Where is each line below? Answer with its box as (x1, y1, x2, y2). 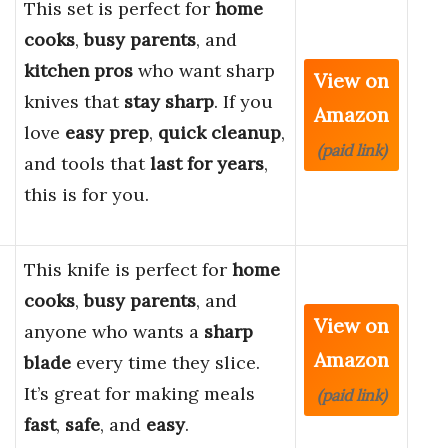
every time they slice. (71, 351, 260, 375)
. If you (214, 90, 273, 114)
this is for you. (24, 183, 149, 207)
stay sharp (124, 90, 214, 114)
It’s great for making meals (24, 382, 255, 406)
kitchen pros (24, 59, 133, 83)
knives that (24, 90, 124, 114)
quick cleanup (158, 121, 281, 145)
